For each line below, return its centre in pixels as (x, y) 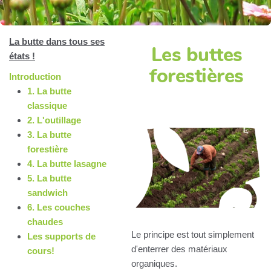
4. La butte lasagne (67, 164)
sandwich (47, 193)
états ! (22, 56)
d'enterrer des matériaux (179, 249)
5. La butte (49, 178)
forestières (197, 76)
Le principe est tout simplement (193, 234)
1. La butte (49, 91)
